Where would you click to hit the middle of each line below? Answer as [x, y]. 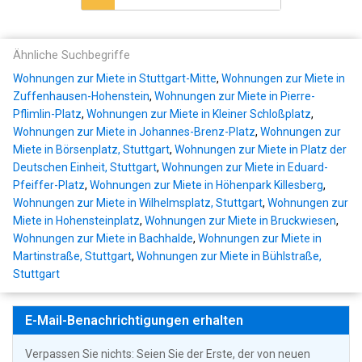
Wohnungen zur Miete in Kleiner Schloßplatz [199, 114]
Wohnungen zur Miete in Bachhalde [103, 239]
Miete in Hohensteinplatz [76, 221]
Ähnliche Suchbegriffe [72, 56]
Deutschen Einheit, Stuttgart [85, 168]
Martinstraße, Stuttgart [72, 257]
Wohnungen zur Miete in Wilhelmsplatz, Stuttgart [138, 203]
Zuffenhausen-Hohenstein [81, 97]
